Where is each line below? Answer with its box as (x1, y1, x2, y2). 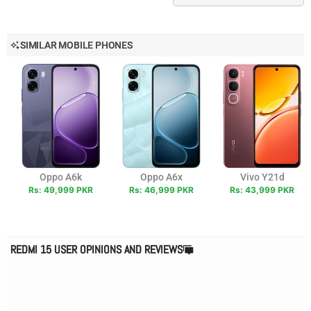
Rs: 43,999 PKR (230, 184, 294, 195)
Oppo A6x (140, 171, 183, 183)
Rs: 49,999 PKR (28, 184, 93, 195)
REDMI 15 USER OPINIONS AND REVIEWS (10, 242, 183, 257)
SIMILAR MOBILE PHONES (20, 39, 133, 51)
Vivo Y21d (239, 171, 285, 183)
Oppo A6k (40, 171, 82, 183)
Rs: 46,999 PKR (129, 184, 194, 195)
